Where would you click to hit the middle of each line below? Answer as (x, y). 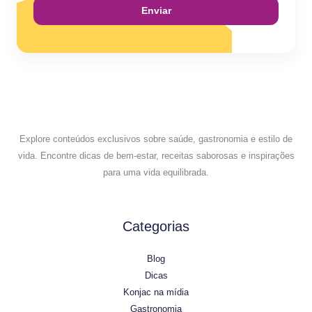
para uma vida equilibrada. (156, 173)
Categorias (156, 227)
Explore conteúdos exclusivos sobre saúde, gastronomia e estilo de (156, 139)
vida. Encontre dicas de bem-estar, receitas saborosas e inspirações (156, 156)
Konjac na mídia (156, 292)
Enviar (156, 11)
